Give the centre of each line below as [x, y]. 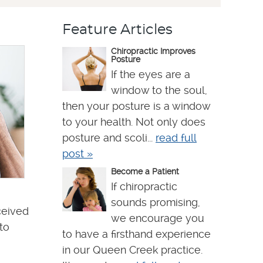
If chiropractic [144, 186]
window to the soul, [159, 90]
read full [176, 138]
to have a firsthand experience [136, 234]
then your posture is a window [136, 106]
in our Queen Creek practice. [132, 250]
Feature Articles [117, 30]
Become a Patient [145, 171]
